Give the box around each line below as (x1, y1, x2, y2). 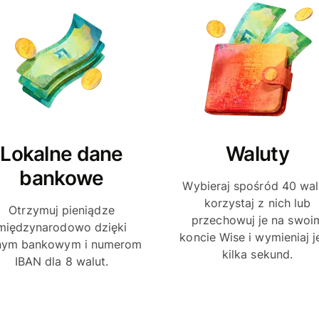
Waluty (226, 141, 289, 166)
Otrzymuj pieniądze (9, 202, 115, 217)
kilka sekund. (221, 246, 293, 261)
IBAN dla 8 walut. (14, 253, 109, 268)
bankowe (19, 165, 104, 190)
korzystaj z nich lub (204, 195, 311, 210)
